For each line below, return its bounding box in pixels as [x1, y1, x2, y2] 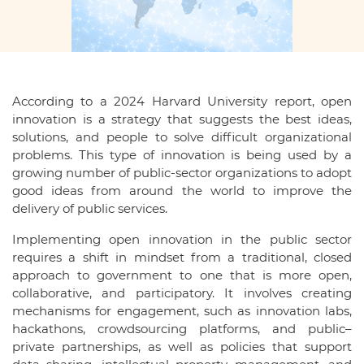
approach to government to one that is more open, [12, 266, 352, 283]
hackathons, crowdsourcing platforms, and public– [12, 320, 352, 336]
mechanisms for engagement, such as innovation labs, [12, 302, 352, 318]
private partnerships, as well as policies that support [12, 338, 352, 354]
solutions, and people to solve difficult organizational [12, 128, 352, 145]
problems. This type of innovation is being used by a [12, 146, 352, 162]
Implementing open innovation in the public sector [12, 231, 352, 247]
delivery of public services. [12, 200, 167, 216]
